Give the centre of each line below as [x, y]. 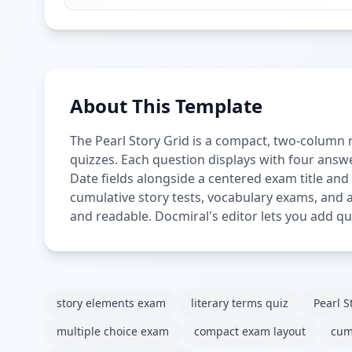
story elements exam [111, 302]
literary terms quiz [240, 302]
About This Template [166, 105]
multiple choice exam [113, 331]
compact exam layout [250, 331]
